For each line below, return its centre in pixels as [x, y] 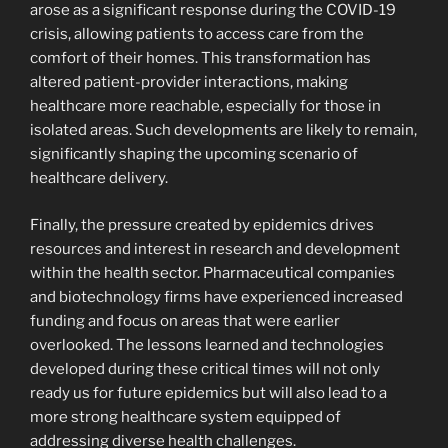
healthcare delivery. [99, 178]
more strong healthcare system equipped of [185, 416]
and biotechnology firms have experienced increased [216, 296]
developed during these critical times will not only [205, 368]
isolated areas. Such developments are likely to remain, [223, 130]
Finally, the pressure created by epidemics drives [202, 224]
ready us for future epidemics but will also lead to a [208, 392]
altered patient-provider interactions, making [189, 82]
